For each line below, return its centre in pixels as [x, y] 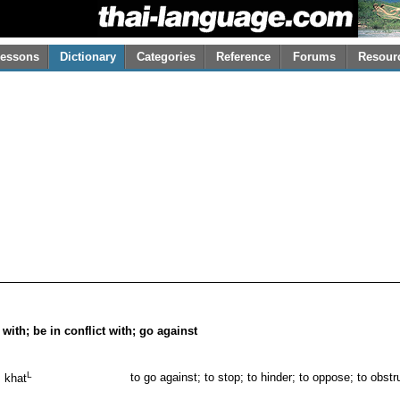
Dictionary [87, 57]
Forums [314, 57]
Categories [166, 57]
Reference [243, 57]
